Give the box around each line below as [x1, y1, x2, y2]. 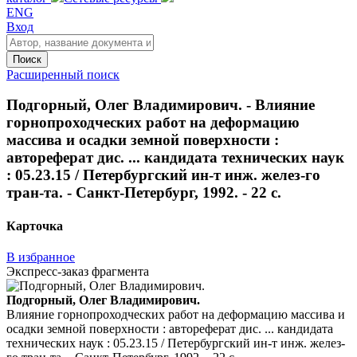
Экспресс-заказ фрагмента [6, 264, 149, 278]
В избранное [6, 249, 75, 264]
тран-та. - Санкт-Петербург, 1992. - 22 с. [6, 184, 281, 202]
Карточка [6, 218, 63, 233]
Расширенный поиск [6, 67, 120, 81]
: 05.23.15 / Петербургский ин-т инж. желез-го [6, 167, 320, 184]
